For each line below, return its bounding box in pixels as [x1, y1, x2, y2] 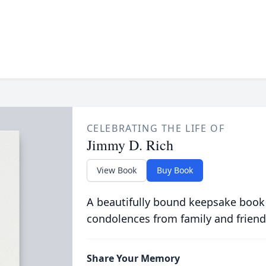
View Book [96, 164, 137, 176]
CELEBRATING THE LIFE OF [86, 122, 225, 135]
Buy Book [156, 164, 193, 176]
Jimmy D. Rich [86, 135, 173, 154]
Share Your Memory [86, 252, 180, 265]
